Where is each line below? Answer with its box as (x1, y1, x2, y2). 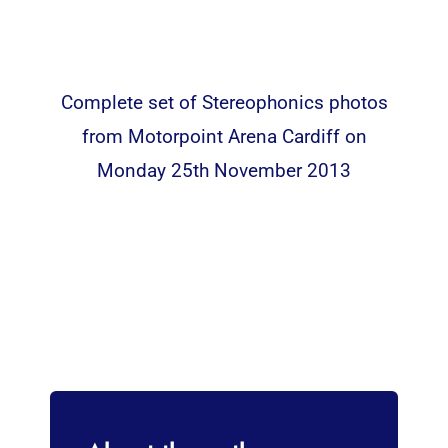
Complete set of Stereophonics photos (60, 90, 388, 114)
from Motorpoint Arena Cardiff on (81, 124, 367, 148)
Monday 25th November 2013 (97, 158, 351, 182)
